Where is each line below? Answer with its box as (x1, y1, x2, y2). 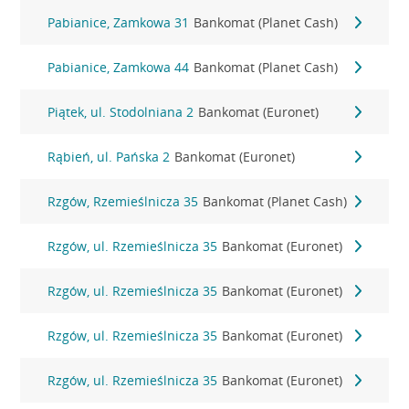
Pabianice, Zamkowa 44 (47, 58, 190, 76)
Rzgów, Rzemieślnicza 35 (47, 193, 199, 210)
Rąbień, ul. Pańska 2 (47, 148, 171, 165)
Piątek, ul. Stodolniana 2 (47, 103, 194, 121)
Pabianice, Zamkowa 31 (47, 14, 190, 31)
